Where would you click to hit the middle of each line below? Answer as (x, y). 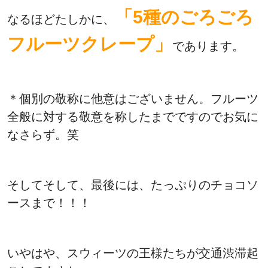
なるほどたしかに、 (61, 19)
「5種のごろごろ (184, 17)
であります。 (208, 46)
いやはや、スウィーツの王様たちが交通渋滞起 (133, 253)
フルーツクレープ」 (90, 44)
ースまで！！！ (49, 203)
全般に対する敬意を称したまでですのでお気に (133, 117)
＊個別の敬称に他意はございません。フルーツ (133, 99)
